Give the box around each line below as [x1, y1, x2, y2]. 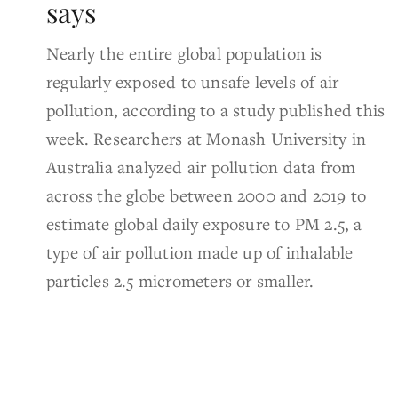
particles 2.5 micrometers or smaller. [46, 268, 314, 291]
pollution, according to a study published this [46, 98, 386, 121]
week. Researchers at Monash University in [46, 126, 367, 149]
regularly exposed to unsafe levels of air [46, 69, 339, 92]
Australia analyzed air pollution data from [46, 155, 356, 178]
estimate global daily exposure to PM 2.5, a [46, 211, 362, 235]
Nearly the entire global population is [46, 41, 322, 64]
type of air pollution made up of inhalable [46, 240, 354, 263]
